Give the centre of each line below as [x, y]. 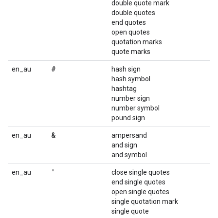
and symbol [129, 155]
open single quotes [140, 192]
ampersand [129, 135]
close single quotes [141, 172]
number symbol [136, 108]
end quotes [129, 22]
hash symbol [131, 79]
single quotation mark [145, 201]
